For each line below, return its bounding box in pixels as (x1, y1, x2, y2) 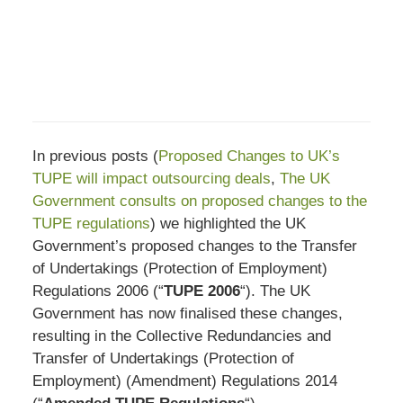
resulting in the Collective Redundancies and (31, 327, 331, 345)
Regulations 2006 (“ (31, 282, 164, 300)
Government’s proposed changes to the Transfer (31, 237, 357, 255)
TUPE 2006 (163, 282, 240, 300)
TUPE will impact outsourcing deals (31, 170, 271, 188)
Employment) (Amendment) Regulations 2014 (31, 372, 337, 390)
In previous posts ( (31, 148, 158, 166)
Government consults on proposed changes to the (31, 193, 367, 210)
